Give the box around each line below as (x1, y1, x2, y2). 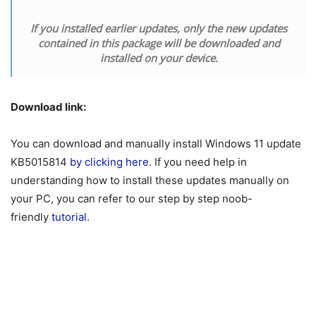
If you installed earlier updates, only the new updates (30, 20, 287, 35)
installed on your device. (99, 50, 218, 65)
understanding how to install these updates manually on (11, 173, 289, 187)
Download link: (11, 99, 86, 114)
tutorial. (51, 209, 92, 224)
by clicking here (70, 154, 149, 169)
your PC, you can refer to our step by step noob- (11, 191, 253, 205)
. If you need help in (149, 154, 247, 169)
